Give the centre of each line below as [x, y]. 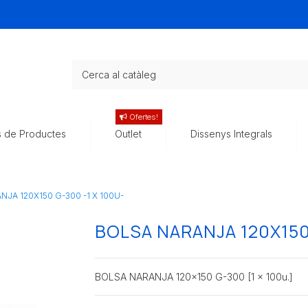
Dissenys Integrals [231, 134]
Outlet [128, 134]
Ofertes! [143, 117]
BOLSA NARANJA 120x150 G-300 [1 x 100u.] [194, 277]
